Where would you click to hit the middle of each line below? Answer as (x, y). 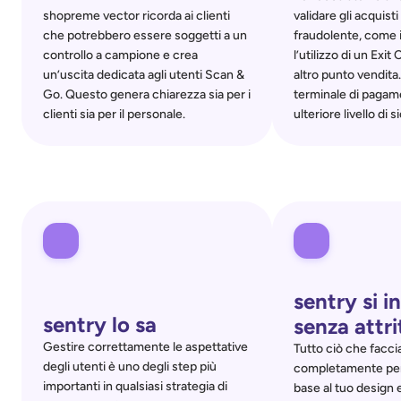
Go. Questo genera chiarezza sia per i (147, 94)
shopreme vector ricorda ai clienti (137, 16)
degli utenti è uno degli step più (130, 367)
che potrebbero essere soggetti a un (145, 35)
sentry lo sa (100, 324)
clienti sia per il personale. (114, 114)
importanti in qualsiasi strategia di (135, 386)
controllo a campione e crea (120, 55)
